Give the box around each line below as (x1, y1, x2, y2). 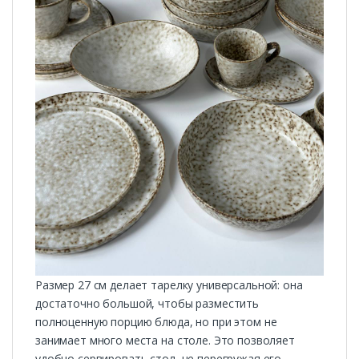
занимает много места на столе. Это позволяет (35, 332, 295, 348)
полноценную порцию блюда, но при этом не (35, 313, 277, 329)
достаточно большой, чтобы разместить (35, 295, 259, 311)
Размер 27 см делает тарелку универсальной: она (35, 276, 303, 292)
